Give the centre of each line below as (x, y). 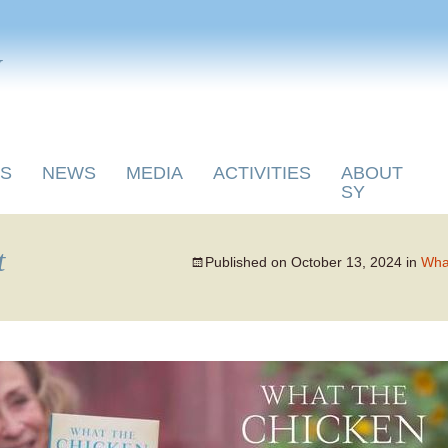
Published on (248, 262)
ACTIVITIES (262, 173)
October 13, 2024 (346, 262)
